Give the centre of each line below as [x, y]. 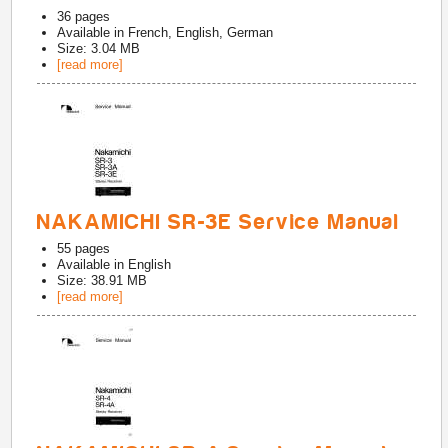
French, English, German [201, 32]
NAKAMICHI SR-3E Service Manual [219, 222]
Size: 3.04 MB [99, 48]
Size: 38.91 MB [102, 280]
